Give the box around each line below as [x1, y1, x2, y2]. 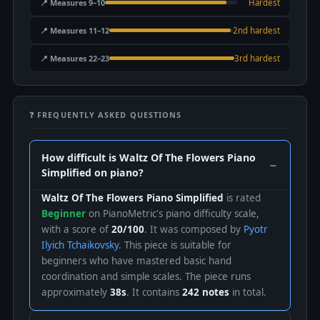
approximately [41, 286, 110, 299]
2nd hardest [233, 25, 280, 36]
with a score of [41, 223, 111, 236]
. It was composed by [144, 223, 244, 236]
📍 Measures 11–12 [40, 24, 109, 36]
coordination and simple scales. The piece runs [41, 270, 251, 283]
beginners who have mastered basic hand [41, 254, 231, 267]
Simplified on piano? [41, 166, 144, 179]
